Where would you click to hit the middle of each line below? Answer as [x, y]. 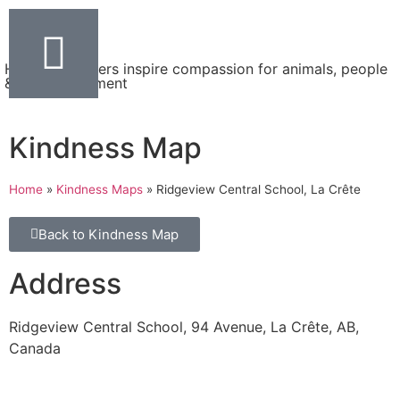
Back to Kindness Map [108, 234]
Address [65, 283]
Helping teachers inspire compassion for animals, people [196, 69]
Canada [35, 348]
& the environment [66, 83]
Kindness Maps [100, 189]
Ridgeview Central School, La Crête [258, 189]
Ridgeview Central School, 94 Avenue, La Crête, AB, [184, 327]
